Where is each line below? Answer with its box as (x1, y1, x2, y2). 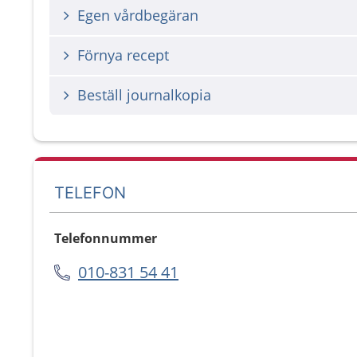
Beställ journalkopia (77, 85, 211, 104)
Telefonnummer (54, 229, 157, 247)
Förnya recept (77, 45, 169, 65)
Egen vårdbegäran (77, 6, 198, 25)
